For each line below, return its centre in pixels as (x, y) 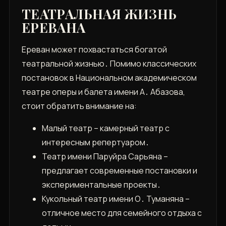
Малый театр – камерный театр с (105, 128)
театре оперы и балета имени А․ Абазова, (103, 92)
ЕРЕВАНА (53, 28)
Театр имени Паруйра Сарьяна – (105, 157)
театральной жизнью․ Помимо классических (109, 64)
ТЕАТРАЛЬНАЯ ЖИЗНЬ (99, 14)
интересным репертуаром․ (95, 143)
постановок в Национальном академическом (109, 78)
